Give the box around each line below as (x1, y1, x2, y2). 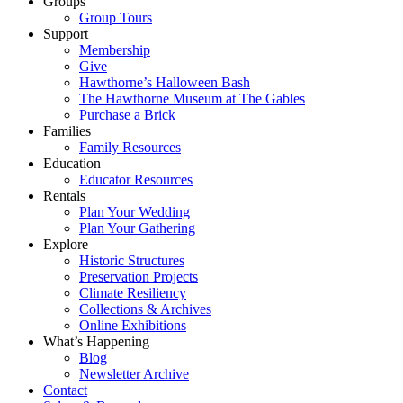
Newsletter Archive (79, 366, 189, 381)
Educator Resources (79, 172, 193, 187)
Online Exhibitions (79, 318, 186, 333)
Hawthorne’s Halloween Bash (79, 75, 250, 90)
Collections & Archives (79, 301, 211, 317)
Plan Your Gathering (79, 220, 195, 236)
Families (43, 123, 91, 139)
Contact (43, 382, 87, 398)
